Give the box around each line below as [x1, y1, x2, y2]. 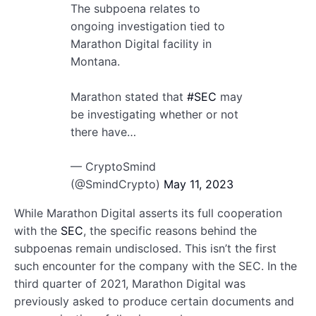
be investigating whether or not [71, 107, 238, 121]
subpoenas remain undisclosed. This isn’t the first [14, 241, 276, 255]
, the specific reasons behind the [83, 223, 257, 238]
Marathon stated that [71, 89, 187, 104]
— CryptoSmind [71, 159, 156, 174]
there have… [71, 124, 136, 139]
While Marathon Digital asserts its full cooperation [14, 205, 282, 220]
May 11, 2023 [164, 176, 233, 191]
